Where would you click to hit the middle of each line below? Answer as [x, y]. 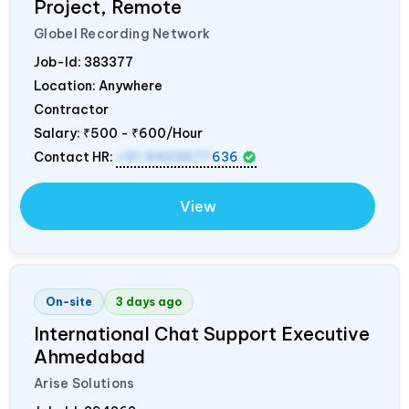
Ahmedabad [89, 356]
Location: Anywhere [98, 85]
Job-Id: [59, 62]
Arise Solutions [84, 383]
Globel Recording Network [122, 33]
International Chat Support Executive [202, 333]
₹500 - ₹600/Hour [143, 133]
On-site [69, 301]
